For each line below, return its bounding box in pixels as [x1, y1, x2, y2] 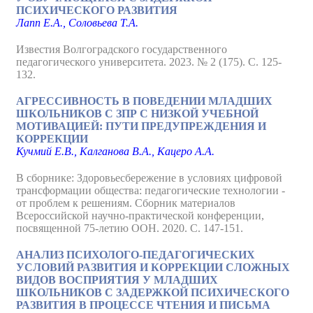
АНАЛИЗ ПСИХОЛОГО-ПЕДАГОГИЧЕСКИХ [16, 249, 255, 261]
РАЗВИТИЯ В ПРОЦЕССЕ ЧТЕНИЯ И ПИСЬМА [16, 299, 270, 311]
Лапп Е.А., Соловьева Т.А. [16, 17, 138, 29]
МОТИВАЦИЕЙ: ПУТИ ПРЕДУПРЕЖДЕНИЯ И [16, 120, 266, 132]
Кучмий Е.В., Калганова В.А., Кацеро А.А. [16, 145, 214, 157]
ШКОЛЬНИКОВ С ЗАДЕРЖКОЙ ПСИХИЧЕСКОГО [16, 286, 289, 298]
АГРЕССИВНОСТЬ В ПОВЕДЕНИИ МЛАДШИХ [16, 95, 272, 107]
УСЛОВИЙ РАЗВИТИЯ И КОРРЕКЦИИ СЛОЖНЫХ [16, 261, 290, 273]
